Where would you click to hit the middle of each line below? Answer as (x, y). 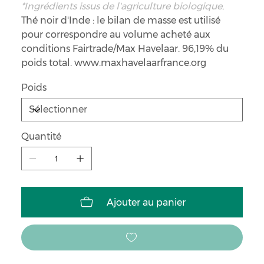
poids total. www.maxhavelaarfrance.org (113, 63)
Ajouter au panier (146, 202)
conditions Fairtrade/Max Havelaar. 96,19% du (125, 49)
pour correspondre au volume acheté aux (115, 35)
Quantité (41, 137)
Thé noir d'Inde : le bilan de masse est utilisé (121, 21)
